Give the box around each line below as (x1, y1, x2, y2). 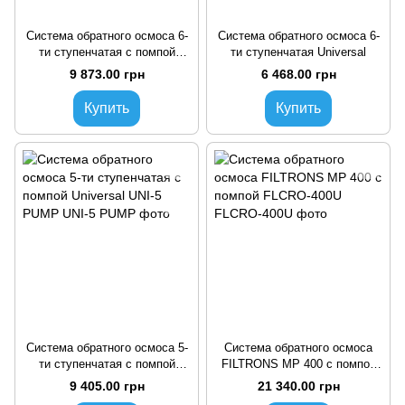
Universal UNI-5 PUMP (46, 372, 167, 387)
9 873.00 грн (69, 66, 145, 81)
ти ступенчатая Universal (231, 44, 366, 59)
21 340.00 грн (257, 378, 340, 393)
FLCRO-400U (263, 372, 334, 387)
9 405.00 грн (69, 378, 145, 393)
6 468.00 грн (260, 66, 336, 81)
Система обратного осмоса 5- (25, 340, 188, 354)
